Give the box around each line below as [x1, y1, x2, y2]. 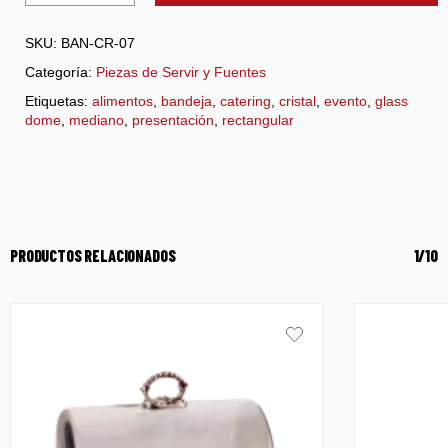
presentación [132, 111, 214, 128]
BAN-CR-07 [61, 34, 135, 51]
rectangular [222, 111, 294, 128]
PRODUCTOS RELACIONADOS [10, 245, 176, 265]
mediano [69, 111, 124, 128]
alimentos [92, 92, 153, 109]
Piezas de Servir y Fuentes [96, 63, 266, 80]
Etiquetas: [25, 92, 92, 109]
